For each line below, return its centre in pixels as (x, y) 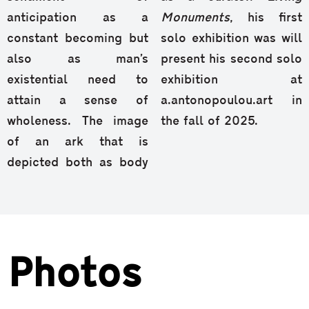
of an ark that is (78, 143)
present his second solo (231, 60)
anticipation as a (78, 19)
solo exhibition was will (231, 39)
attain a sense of (78, 101)
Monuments (195, 19)
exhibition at (231, 81)
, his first (266, 19)
